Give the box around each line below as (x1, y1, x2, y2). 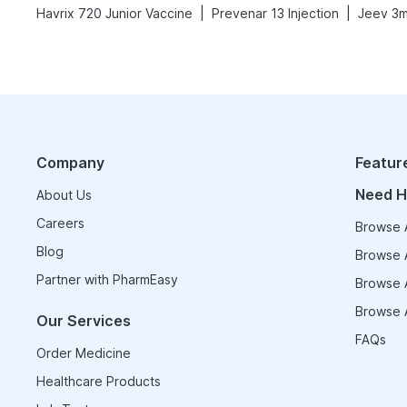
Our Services (36, 312, 131, 330)
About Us (36, 187, 92, 203)
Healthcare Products (36, 373, 161, 389)
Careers (36, 215, 84, 231)
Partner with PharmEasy (36, 272, 178, 287)
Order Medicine (36, 345, 131, 361)
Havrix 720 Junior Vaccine (36, 5, 193, 21)
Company (36, 154, 104, 172)
